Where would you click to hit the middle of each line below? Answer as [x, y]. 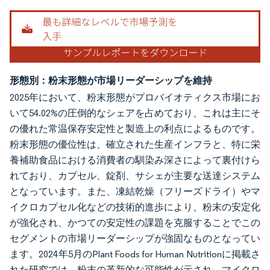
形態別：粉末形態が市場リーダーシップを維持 [111, 80]
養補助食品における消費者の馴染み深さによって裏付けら [135, 160]
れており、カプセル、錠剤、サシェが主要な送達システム [135, 175]
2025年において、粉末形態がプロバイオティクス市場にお [135, 97]
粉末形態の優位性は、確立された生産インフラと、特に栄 [135, 144]
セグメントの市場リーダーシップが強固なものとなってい [135, 238]
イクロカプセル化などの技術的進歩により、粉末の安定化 [135, 207]
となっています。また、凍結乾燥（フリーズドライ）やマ [135, 191]
